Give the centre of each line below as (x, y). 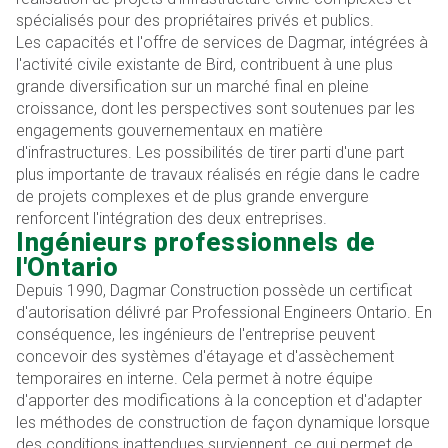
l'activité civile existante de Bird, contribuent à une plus (204, 64)
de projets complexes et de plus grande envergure (192, 196)
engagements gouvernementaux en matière (169, 130)
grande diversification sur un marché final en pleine (192, 86)
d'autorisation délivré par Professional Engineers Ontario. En (224, 312)
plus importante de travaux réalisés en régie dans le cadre (218, 174)
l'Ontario (67, 267)
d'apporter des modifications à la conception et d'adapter (219, 400)
